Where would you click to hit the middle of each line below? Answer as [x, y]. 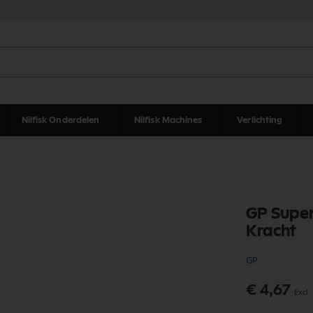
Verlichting [260, 120]
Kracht [271, 231]
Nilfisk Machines [168, 120]
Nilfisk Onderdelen [60, 120]
